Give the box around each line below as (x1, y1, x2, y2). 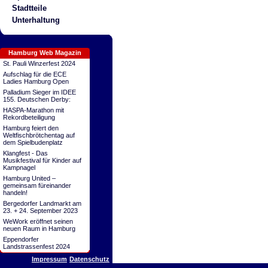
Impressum (32, 255, 67, 263)
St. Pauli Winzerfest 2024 (3, 60, 75, 67)
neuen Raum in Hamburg (3, 225, 75, 232)
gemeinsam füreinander (3, 182, 71, 189)
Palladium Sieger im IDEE (3, 89, 76, 96)
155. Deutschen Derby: (3, 96, 71, 103)
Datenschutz (69, 255, 109, 263)
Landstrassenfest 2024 (3, 243, 70, 250)
